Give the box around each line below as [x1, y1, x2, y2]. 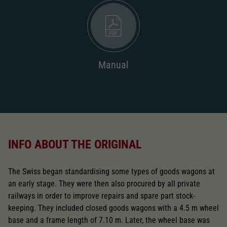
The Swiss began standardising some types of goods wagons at [8, 166, 215, 176]
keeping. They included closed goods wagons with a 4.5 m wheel [8, 203, 219, 213]
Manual [98, 58, 129, 71]
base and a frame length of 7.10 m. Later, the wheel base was [8, 215, 210, 225]
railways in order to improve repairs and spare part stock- [8, 191, 195, 201]
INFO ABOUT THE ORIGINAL [8, 137, 141, 152]
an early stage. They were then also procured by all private [8, 178, 200, 188]
